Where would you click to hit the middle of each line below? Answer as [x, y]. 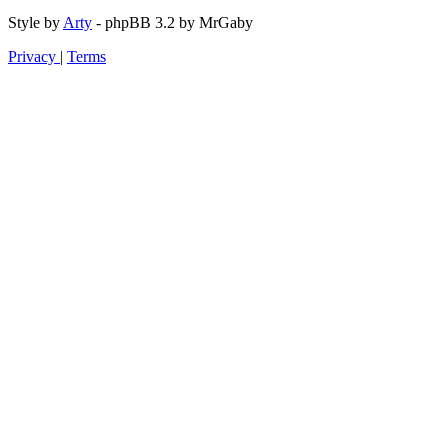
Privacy [32, 56]
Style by [35, 22]
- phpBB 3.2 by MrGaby [172, 22]
